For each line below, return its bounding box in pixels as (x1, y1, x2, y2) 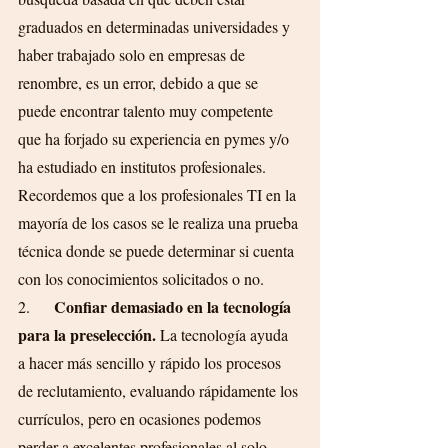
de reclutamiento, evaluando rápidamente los (18, 380, 302, 401)
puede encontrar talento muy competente (18, 100, 277, 121)
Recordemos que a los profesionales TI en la (18, 184, 300, 205)
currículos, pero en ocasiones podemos (18, 408, 265, 429)
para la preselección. (18, 323, 156, 346)
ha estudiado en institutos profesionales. (18, 156, 270, 177)
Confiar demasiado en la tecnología (54, 295, 295, 318)
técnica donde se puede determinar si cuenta (18, 240, 298, 261)
